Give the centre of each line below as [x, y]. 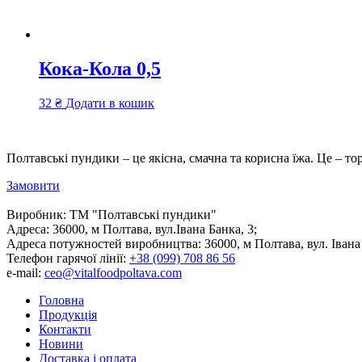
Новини [61, 343]
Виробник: [36, 214]
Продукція [68, 314]
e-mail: [24, 272]
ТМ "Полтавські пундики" [141, 214]
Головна [61, 300]
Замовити [33, 185]
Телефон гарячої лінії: [66, 258]
